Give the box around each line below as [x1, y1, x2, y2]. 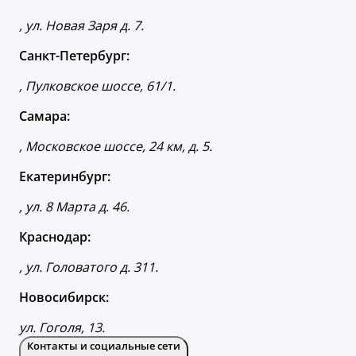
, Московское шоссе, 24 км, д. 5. [19, 137, 212, 156]
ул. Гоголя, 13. [19, 319, 105, 337]
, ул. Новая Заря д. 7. [19, 17, 144, 35]
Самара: [19, 107, 70, 126]
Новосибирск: [19, 288, 109, 307]
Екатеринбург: [19, 168, 110, 186]
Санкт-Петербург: [19, 47, 130, 65]
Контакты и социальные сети [27, 339, 180, 354]
